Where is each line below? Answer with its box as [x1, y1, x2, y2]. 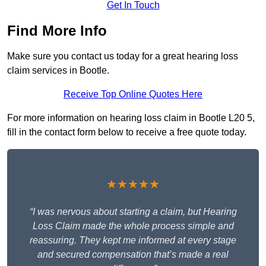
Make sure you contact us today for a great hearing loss [7, 51, 238, 62]
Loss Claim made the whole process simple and [32, 221, 234, 232]
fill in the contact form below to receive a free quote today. [7, 127, 246, 138]
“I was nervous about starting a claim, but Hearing [29, 207, 237, 217]
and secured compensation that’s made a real [37, 249, 229, 260]
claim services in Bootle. [7, 65, 109, 76]
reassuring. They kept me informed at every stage [30, 235, 236, 246]
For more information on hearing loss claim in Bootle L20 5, [7, 113, 255, 123]
